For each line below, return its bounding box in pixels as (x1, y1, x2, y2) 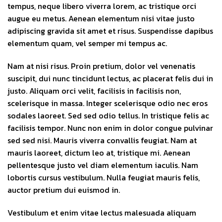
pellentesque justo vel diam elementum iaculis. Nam (7, 159, 198, 171)
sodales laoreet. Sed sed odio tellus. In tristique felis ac (7, 110, 209, 122)
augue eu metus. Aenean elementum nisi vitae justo (7, 12, 195, 25)
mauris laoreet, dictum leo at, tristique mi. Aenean (7, 147, 190, 159)
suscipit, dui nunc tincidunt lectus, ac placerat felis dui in (7, 72, 213, 85)
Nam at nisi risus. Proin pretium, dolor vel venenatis (7, 60, 195, 72)
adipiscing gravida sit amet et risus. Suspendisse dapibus (7, 25, 213, 37)
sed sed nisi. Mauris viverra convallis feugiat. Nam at (7, 134, 197, 147)
